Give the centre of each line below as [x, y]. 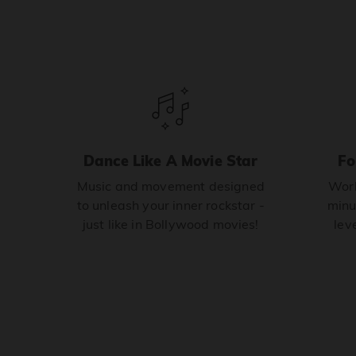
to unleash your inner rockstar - [170, 205]
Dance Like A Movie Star [170, 161]
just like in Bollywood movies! [170, 224]
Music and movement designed [170, 186]
